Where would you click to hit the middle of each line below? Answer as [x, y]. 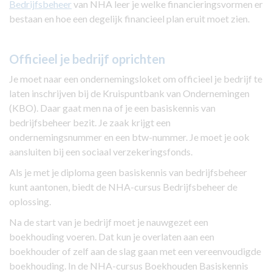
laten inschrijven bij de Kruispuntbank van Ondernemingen [129, 93]
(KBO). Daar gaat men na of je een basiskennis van [112, 108]
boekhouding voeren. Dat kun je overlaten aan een [112, 237]
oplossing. [30, 202]
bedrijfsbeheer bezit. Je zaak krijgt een [90, 123]
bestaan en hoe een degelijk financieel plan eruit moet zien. [129, 19]
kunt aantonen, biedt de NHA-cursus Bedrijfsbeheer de [123, 187]
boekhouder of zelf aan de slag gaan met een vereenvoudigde [135, 251]
